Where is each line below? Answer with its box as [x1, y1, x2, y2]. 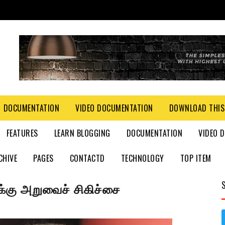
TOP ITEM [180, 152, 211, 164]
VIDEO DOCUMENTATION [75, 102, 153, 114]
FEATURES [6, 127, 38, 139]
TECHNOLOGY [121, 152, 164, 164]
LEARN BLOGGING [54, 127, 110, 139]
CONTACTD [69, 152, 105, 164]
